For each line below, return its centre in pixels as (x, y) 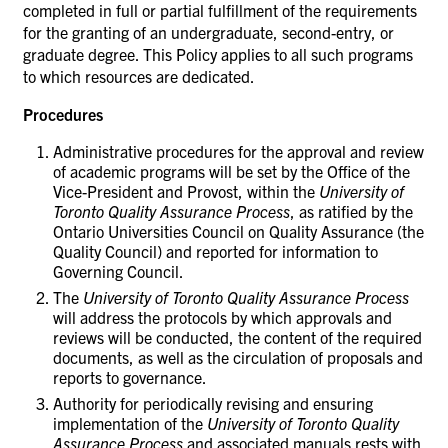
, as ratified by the (351, 210)
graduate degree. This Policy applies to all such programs (218, 53)
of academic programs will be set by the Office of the (231, 170)
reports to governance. (130, 376)
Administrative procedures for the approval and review (238, 150)
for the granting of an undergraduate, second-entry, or (208, 31)
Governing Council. (118, 270)
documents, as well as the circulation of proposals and (238, 356)
